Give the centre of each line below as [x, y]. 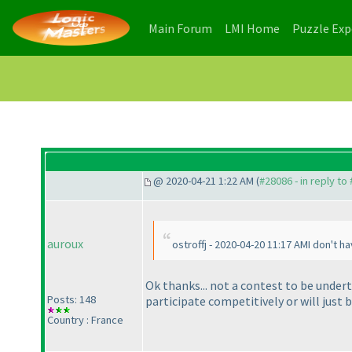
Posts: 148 [71, 300]
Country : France [85, 320]
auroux [65, 244]
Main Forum [180, 28]
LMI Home [252, 28]
